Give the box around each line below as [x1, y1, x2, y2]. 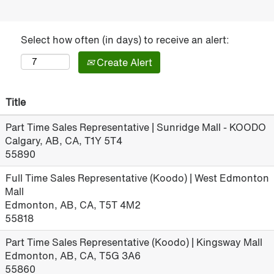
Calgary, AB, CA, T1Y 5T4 [5, 133, 122, 148]
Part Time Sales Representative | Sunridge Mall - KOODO [6, 120, 266, 135]
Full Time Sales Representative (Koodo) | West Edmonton [6, 171, 269, 185]
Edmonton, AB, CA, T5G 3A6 [5, 248, 141, 263]
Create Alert [94, 55, 152, 70]
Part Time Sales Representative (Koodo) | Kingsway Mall [6, 235, 262, 250]
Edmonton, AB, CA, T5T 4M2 [5, 198, 141, 212]
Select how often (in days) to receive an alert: [21, 32, 229, 47]
